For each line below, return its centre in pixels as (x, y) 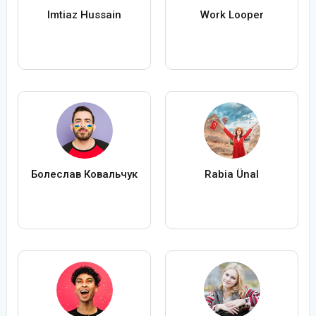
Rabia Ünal (232, 175)
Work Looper (232, 15)
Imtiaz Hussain (84, 15)
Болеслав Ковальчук (84, 175)
